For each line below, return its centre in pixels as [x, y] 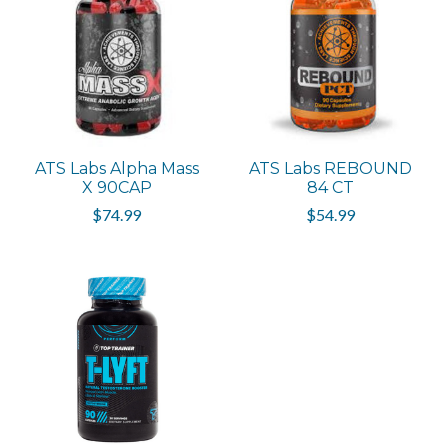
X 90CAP [116, 187]
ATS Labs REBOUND [331, 168]
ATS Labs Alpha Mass [116, 168]
